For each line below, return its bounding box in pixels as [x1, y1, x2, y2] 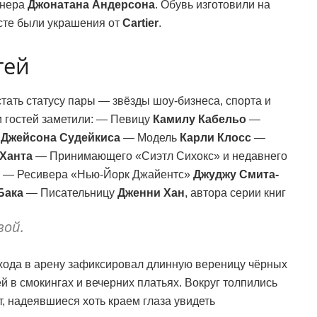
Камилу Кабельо [153, 113, 246, 125]
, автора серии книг [185, 186, 286, 199]
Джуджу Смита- [193, 168, 279, 180]
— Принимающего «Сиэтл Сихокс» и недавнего [33, 149, 287, 162]
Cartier [122, 17, 158, 30]
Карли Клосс [180, 131, 251, 144]
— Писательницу [23, 186, 117, 199]
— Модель [120, 131, 180, 144]
